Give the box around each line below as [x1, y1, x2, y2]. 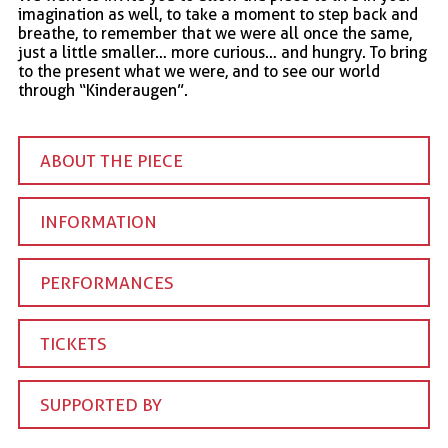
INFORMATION [40, 211, 157, 233]
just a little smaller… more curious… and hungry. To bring [18, 43, 427, 63]
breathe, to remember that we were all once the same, [18, 24, 412, 44]
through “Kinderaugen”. [18, 81, 188, 101]
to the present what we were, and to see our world [18, 62, 380, 82]
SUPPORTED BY [40, 394, 162, 416]
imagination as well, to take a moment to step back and [18, 5, 418, 25]
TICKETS [40, 333, 107, 355]
